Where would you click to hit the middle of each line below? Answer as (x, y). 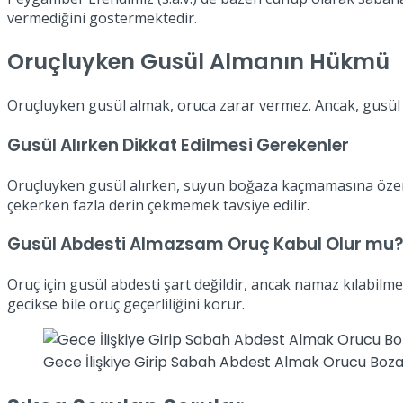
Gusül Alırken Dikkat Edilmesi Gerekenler (178, 145)
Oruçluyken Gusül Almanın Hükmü (198, 62)
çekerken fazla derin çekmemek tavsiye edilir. (158, 205)
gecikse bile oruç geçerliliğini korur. (126, 304)
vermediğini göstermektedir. (102, 18)
